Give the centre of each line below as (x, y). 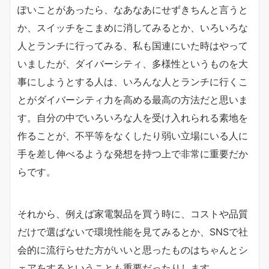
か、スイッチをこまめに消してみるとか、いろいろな (133, 28)
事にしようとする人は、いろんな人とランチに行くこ (133, 82)
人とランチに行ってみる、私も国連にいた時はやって (133, 46)
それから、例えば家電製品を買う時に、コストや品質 (133, 214)
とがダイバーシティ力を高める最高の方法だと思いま (133, 100)
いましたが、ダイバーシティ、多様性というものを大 (133, 64)
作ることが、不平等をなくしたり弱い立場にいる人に (133, 136)
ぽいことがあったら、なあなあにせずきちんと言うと (133, 10)
